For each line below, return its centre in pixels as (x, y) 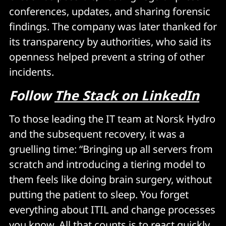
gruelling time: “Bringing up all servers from (111, 149)
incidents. (32, 72)
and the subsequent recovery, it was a (97, 134)
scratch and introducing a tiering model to (107, 164)
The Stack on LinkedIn (127, 95)
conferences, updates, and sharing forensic (110, 11)
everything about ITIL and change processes (112, 210)
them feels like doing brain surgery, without (110, 179)
